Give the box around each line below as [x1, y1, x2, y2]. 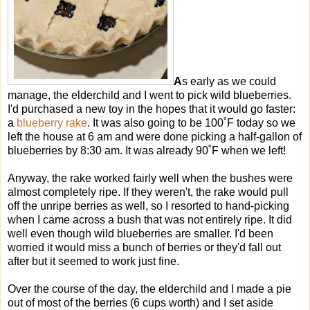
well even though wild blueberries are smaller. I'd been [8, 227, 273, 239]
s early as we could [182, 75, 276, 87]
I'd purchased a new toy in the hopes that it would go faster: [8, 102, 295, 115]
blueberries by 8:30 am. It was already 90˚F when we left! [8, 144, 286, 156]
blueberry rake [17, 116, 87, 129]
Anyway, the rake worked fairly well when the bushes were [8, 172, 293, 184]
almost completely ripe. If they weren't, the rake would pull [8, 185, 289, 198]
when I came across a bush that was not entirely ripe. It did [8, 213, 292, 226]
